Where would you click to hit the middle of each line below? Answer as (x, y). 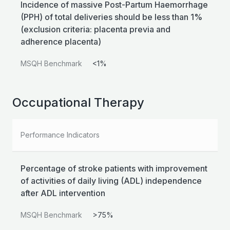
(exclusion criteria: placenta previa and (95, 30)
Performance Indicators (60, 135)
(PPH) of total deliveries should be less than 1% (111, 17)
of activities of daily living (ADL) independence (111, 181)
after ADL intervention (63, 193)
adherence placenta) (61, 42)
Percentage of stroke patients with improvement (114, 169)
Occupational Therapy (78, 103)
